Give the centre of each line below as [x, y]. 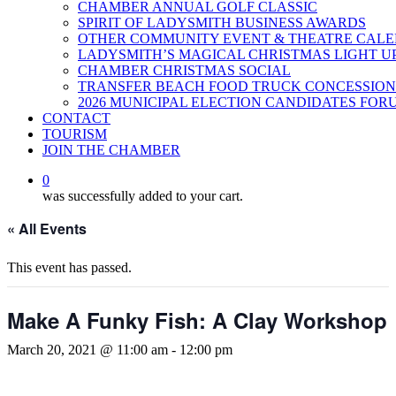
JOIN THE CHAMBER [111, 150]
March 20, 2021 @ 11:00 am [88, 350]
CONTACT [76, 118]
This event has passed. [69, 267]
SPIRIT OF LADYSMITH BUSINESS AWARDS [222, 23]
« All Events [47, 228]
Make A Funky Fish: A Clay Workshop [197, 320]
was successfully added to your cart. [143, 196]
